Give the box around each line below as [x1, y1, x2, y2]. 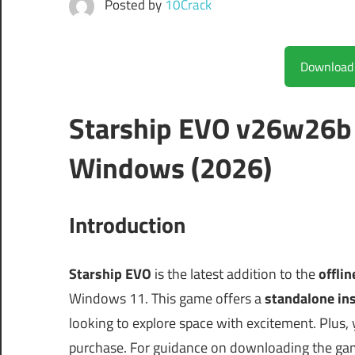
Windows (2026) [69, 146, 272, 190]
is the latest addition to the [151, 263, 319, 285]
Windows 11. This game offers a [69, 288, 265, 310]
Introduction [69, 208, 185, 242]
